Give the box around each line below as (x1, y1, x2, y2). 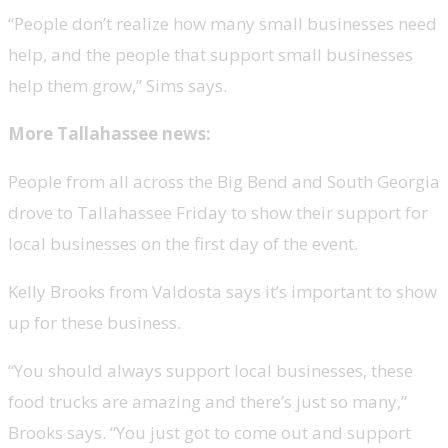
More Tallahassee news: (8, 121, 211, 145)
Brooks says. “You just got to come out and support (8, 420, 411, 444)
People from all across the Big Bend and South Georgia (8, 169, 440, 193)
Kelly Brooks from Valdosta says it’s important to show (8, 279, 437, 303)
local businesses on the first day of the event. (8, 231, 358, 255)
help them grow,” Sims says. (8, 73, 227, 97)
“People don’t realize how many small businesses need (8, 11, 437, 35)
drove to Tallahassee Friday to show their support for (8, 200, 428, 224)
